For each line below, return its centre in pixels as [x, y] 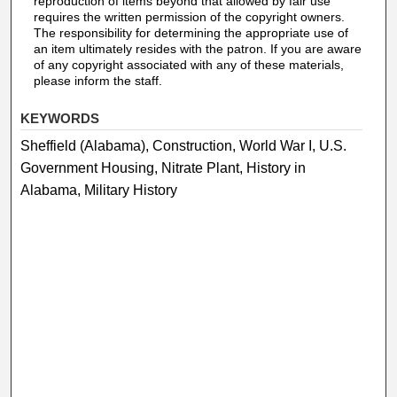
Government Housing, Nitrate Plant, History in [163, 167]
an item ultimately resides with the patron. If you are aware [197, 48]
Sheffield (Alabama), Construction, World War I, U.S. [184, 145]
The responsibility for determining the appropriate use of [191, 32]
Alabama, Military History [99, 190]
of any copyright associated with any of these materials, [188, 64]
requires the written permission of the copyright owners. [189, 16]
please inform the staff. [97, 80]
